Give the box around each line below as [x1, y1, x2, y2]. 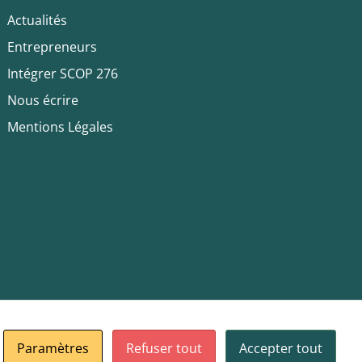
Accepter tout [239, 339, 322, 357]
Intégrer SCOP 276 [6, 65, 118, 83]
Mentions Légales [6, 118, 113, 137]
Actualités [6, 11, 67, 30]
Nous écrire [6, 91, 78, 110]
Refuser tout [126, 339, 202, 357]
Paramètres [17, 339, 89, 357]
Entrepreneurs [6, 38, 97, 57]
